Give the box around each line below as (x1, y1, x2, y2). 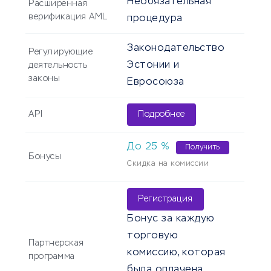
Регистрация (138, 195, 193, 204)
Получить (184, 144, 220, 152)
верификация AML (28, 13, 108, 22)
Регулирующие (28, 48, 93, 57)
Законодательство (127, 44, 224, 54)
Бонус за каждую (127, 214, 215, 224)
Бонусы (28, 152, 61, 162)
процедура (127, 14, 183, 24)
